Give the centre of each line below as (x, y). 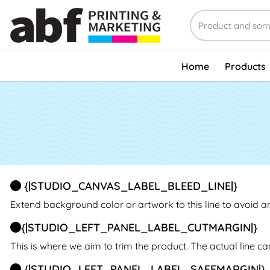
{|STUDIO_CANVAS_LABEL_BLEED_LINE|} (129, 186)
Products (245, 66)
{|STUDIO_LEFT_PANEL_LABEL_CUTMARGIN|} (139, 228)
